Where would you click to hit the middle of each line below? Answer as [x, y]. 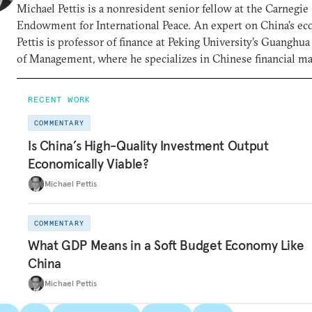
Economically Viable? [88, 163]
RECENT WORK [60, 99]
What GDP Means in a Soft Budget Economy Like [166, 245]
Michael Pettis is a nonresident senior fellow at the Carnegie [163, 8]
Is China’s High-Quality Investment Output [148, 145]
